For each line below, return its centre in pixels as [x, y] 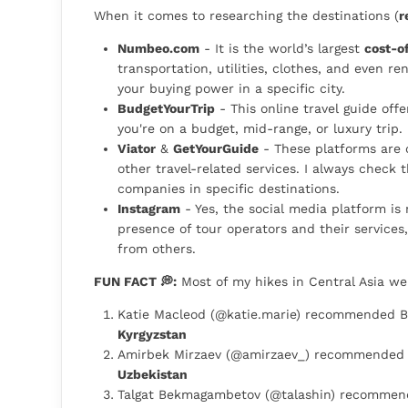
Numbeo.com [158, 49]
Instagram [149, 209]
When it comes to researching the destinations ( [246, 16]
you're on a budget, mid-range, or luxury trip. [260, 129]
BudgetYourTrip [166, 109]
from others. [157, 249]
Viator [137, 149]
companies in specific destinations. [229, 189]
